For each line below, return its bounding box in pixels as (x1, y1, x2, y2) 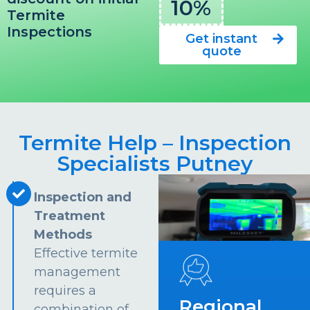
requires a (34, 283, 97, 299)
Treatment (34, 208, 106, 224)
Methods (34, 227, 93, 243)
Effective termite (34, 246, 138, 262)
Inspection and (34, 190, 132, 206)
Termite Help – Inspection (19, 130, 291, 156)
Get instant (185, 30, 258, 46)
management (34, 264, 121, 280)
